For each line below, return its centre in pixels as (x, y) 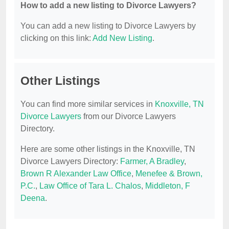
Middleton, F (168, 186)
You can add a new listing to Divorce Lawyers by (108, 26)
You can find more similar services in (88, 104)
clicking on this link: (56, 38)
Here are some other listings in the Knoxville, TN (108, 149)
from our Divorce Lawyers (129, 117)
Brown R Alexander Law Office (76, 174)
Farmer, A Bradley (152, 162)
